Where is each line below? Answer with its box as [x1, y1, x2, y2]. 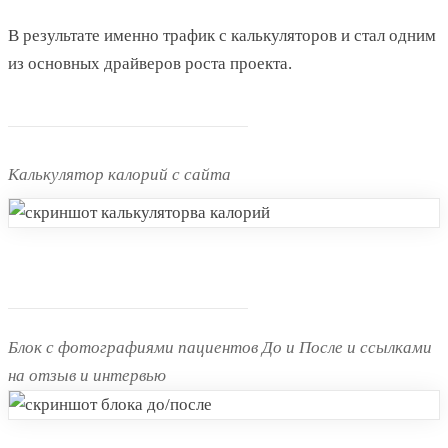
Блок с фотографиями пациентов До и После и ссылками [8, 338, 432, 358]
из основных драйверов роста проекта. [8, 54, 292, 74]
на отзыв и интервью [8, 366, 166, 386]
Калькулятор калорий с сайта [8, 165, 231, 185]
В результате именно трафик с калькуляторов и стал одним [8, 26, 436, 46]
